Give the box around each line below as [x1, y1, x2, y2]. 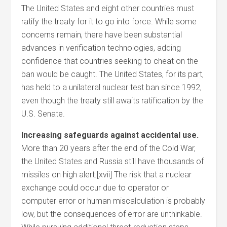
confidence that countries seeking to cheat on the [21, 56, 199, 66]
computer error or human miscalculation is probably [21, 196, 206, 206]
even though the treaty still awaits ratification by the [21, 96, 204, 105]
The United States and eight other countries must [21, 4, 195, 13]
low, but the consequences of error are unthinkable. [21, 209, 203, 219]
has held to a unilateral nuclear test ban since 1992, [21, 83, 202, 92]
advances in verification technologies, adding [21, 43, 181, 53]
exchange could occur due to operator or [21, 183, 169, 193]
